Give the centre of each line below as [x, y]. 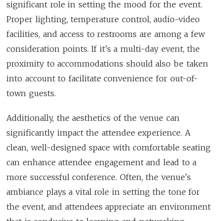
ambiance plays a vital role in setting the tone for [103, 192]
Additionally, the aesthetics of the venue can [93, 118]
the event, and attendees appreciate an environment [109, 206]
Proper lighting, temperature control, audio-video [103, 19]
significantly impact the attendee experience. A [99, 132]
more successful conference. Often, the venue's [99, 177]
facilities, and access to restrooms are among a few [106, 34]
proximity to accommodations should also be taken [107, 63]
